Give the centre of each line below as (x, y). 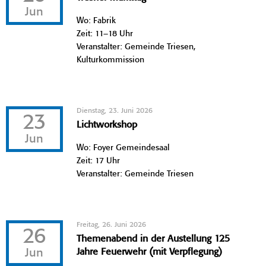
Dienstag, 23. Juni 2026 (115, 110)
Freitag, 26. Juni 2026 (112, 224)
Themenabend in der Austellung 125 (153, 239)
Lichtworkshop (107, 125)
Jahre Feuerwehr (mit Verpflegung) (150, 252)
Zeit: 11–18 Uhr (105, 34)
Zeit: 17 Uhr (99, 161)
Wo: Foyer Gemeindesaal (123, 148)
